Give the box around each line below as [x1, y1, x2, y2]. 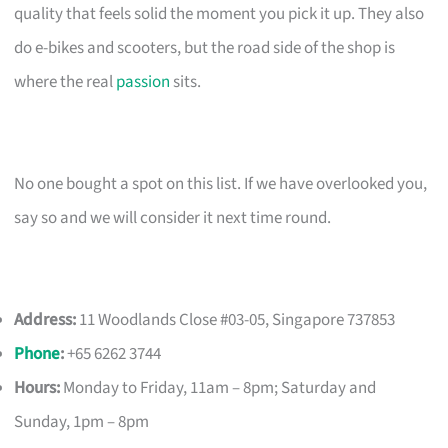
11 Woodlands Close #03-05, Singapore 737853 [76, 308, 396, 333]
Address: [14, 308, 77, 333]
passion [116, 70, 171, 95]
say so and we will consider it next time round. [14, 206, 332, 231]
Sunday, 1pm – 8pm [14, 410, 150, 435]
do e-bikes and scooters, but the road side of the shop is [14, 36, 396, 61]
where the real [14, 70, 117, 95]
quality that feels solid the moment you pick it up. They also [14, 2, 425, 27]
